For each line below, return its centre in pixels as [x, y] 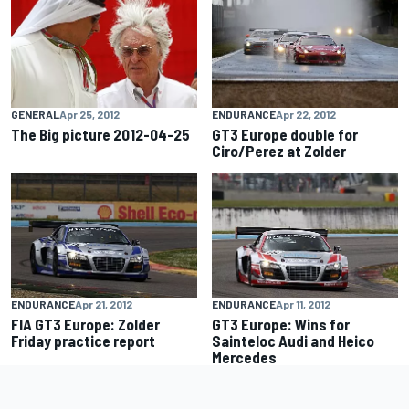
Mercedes [244, 357]
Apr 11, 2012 [303, 304]
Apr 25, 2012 [89, 114]
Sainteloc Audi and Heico [293, 340]
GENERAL [35, 114]
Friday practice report [83, 340]
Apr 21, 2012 [104, 304]
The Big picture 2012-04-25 [100, 134]
